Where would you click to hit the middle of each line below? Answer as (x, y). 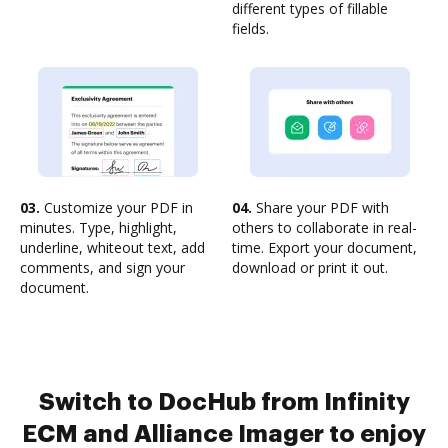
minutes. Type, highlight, (98, 227)
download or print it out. (310, 267)
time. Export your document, (324, 247)
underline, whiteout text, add (112, 247)
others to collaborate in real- (324, 227)
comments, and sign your (102, 267)
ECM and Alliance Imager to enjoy (224, 434)
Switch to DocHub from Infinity (224, 402)
